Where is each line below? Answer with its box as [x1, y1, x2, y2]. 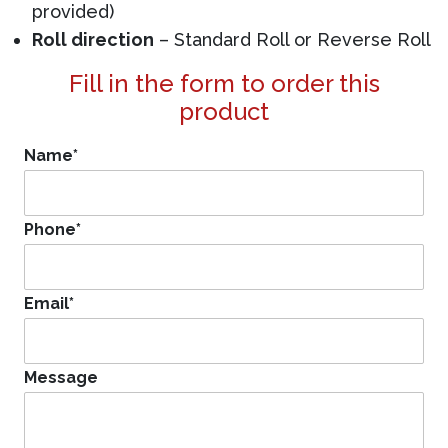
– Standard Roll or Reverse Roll [154, 29, 431, 50]
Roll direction [32, 29, 154, 50]
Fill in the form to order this [68, 69, 380, 98]
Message [24, 368, 98, 387]
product [179, 97, 269, 126]
